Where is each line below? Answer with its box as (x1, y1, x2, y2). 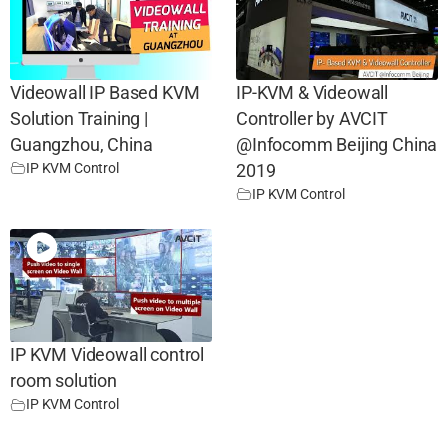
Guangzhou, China (10, 134, 153, 155)
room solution (10, 371, 117, 392)
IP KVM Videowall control (10, 345, 205, 366)
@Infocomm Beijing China (236, 134, 438, 155)
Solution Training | (10, 108, 148, 129)
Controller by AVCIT (236, 108, 388, 129)
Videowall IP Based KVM (10, 82, 200, 103)
